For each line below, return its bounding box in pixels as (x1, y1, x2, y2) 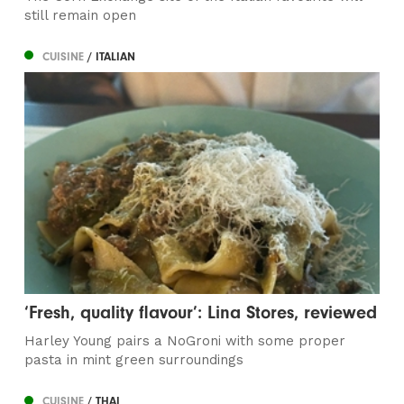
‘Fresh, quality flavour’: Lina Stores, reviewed (24, 302, 378, 324)
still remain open (24, 6, 137, 23)
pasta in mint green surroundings (24, 352, 244, 369)
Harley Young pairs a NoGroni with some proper (24, 333, 346, 350)
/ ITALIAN (87, 49, 136, 63)
